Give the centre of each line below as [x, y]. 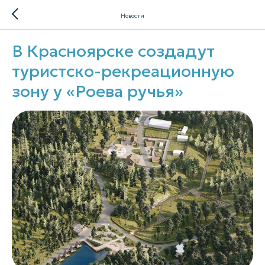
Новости [132, 15]
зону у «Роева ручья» [98, 91]
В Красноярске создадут [113, 51]
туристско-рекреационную [123, 71]
